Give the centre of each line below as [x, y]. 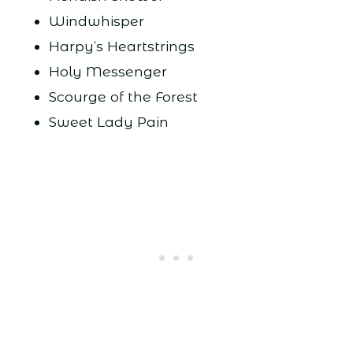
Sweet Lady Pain [108, 121]
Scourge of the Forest [123, 96]
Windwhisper [96, 20]
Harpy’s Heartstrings [121, 46]
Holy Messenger [108, 71]
